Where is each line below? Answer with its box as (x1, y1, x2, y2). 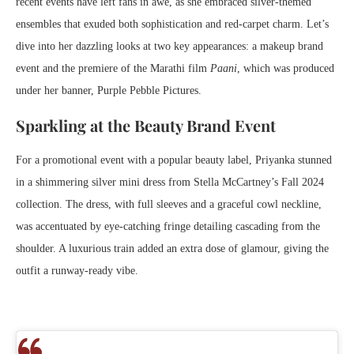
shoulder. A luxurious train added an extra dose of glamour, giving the (16, 242, 329, 254)
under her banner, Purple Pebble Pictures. (16, 84, 201, 96)
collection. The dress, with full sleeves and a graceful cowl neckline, (16, 198, 322, 210)
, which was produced (237, 62, 334, 74)
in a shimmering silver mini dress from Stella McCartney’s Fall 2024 (16, 175, 324, 188)
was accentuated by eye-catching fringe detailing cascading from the (16, 220, 320, 232)
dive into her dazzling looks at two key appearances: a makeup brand (16, 40, 323, 52)
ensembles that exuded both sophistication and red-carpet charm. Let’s (16, 17, 329, 30)
